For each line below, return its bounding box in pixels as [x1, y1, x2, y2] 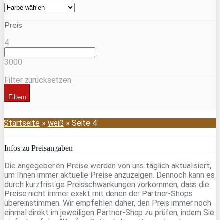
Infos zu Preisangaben [4, 143, 73, 152]
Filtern [8, 93, 26, 101]
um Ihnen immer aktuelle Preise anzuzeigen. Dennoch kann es [4, 170, 215, 180]
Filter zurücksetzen [4, 75, 71, 84]
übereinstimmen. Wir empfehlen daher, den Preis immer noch [4, 198, 211, 208]
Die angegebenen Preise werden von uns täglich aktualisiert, [4, 161, 211, 170]
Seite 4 [72, 118, 97, 128]
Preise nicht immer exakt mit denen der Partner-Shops [4, 189, 192, 198]
